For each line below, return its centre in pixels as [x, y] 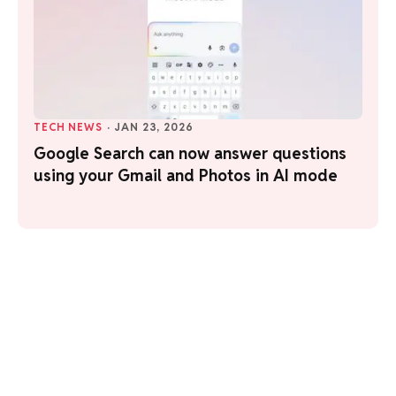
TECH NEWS [68, 126]
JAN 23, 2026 [154, 126]
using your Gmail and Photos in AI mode [186, 175]
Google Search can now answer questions [190, 153]
